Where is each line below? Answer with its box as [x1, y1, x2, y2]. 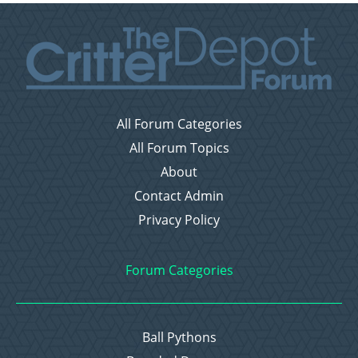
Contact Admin [134, 186, 224, 205]
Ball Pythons [141, 328, 217, 346]
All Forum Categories [116, 114, 242, 133]
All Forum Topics [129, 138, 229, 157]
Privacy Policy [138, 210, 220, 229]
